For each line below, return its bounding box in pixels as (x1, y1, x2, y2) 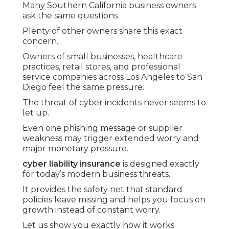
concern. (22, 36, 58, 47)
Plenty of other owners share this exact (22, 26, 182, 36)
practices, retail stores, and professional (22, 62, 180, 72)
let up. (22, 108, 49, 118)
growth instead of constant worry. (22, 205, 161, 215)
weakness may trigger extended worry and (22, 133, 199, 144)
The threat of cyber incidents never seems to (22, 98, 206, 108)
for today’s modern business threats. (22, 169, 170, 179)
